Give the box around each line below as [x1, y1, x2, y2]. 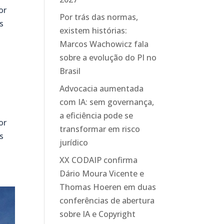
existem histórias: [59, 25, 127, 36]
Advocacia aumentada [59, 83, 144, 94]
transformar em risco [59, 123, 140, 135]
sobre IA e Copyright [59, 208, 136, 220]
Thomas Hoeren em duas [59, 181, 156, 193]
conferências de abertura [59, 195, 155, 206]
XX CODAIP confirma [59, 154, 138, 166]
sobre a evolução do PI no [59, 52, 157, 63]
